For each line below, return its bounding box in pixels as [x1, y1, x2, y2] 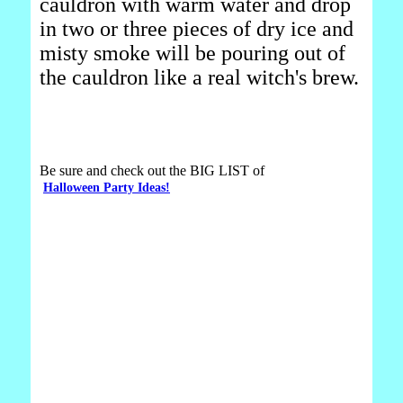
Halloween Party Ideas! [43, 181, 170, 194]
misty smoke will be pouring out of [40, 41, 345, 65]
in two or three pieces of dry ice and [40, 17, 354, 40]
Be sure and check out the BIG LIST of [40, 163, 264, 178]
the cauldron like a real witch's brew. [40, 66, 359, 89]
